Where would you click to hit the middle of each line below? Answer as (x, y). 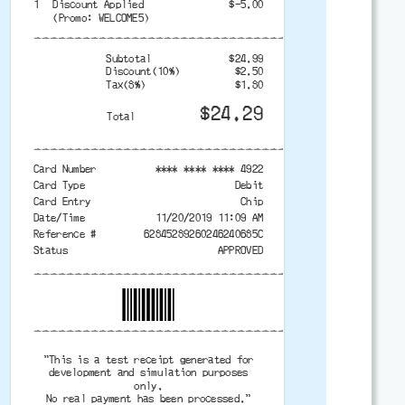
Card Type (59, 185)
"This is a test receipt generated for (148, 359)
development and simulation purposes (148, 372)
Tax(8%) (126, 85)
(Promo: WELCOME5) (101, 18)
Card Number (65, 169)
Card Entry (62, 202)
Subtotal (129, 58)
